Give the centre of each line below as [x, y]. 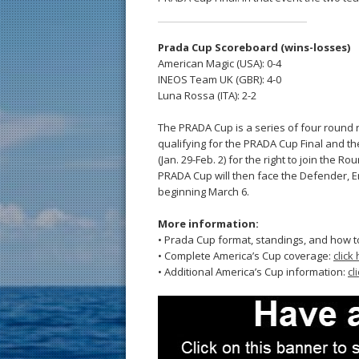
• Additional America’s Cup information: [253, 272]
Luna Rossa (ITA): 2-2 [207, 95]
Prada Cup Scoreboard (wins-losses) [254, 47]
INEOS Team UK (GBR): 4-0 [220, 79]
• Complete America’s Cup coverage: [246, 256]
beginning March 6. [204, 192]
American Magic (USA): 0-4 [220, 63]
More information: [208, 224]
